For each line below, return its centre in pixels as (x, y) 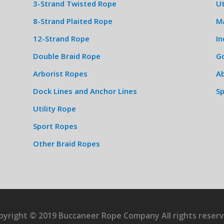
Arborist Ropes (60, 73)
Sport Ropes (55, 126)
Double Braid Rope (66, 56)
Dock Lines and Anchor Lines (85, 91)
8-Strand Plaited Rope (72, 21)
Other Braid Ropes (66, 143)
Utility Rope (54, 108)
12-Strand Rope (61, 38)
